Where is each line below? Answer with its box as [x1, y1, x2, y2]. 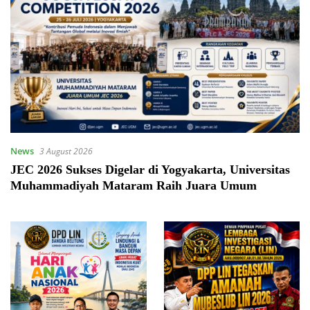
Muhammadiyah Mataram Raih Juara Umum [10, 179, 257, 193]
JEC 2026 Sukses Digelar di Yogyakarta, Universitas [10, 163, 290, 177]
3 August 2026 [39, 145, 93, 158]
